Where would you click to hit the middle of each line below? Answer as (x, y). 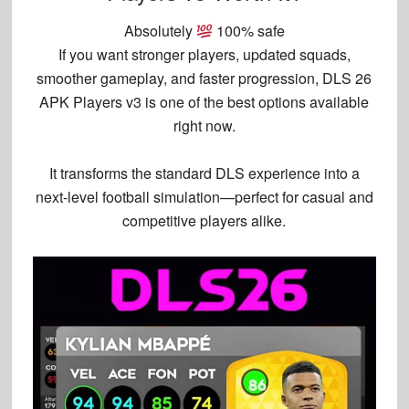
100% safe (249, 31)
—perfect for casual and (296, 197)
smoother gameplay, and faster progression (176, 79)
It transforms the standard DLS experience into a (204, 173)
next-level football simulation (127, 197)
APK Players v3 (91, 102)
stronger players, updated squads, (241, 55)
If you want (94, 55)
